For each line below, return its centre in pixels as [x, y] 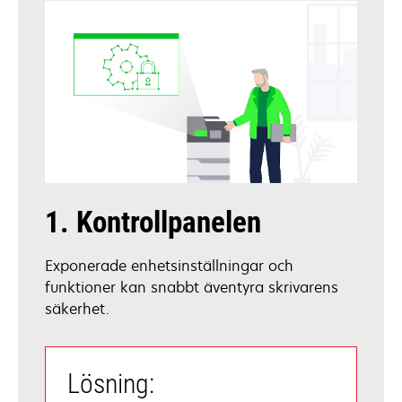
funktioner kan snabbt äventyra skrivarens [192, 287]
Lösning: [111, 383]
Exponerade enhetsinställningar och [169, 265]
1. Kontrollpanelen [153, 222]
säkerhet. [77, 308]
